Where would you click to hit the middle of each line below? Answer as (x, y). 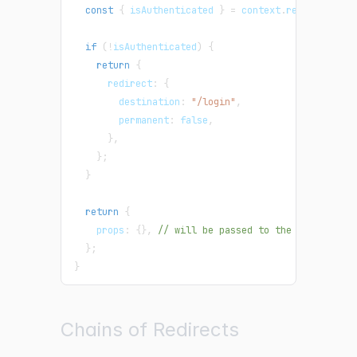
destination (127, 102)
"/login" (214, 102)
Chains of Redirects (150, 330)
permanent (122, 121)
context (258, 11)
